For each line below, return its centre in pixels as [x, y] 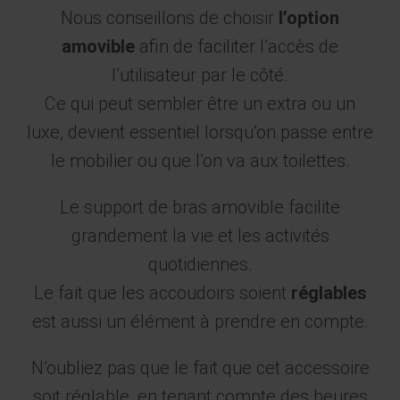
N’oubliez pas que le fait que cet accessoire [200, 368]
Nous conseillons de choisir [170, 18]
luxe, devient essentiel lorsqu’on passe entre [200, 133]
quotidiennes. [200, 265]
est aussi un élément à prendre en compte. [200, 322]
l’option [309, 18]
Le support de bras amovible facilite [200, 208]
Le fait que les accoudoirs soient [162, 293]
